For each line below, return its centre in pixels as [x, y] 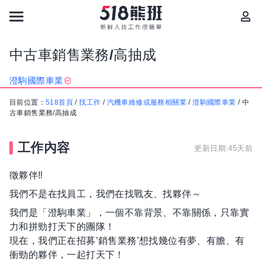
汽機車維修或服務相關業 [147, 102]
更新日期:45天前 [223, 148]
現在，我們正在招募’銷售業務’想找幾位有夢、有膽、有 [127, 241]
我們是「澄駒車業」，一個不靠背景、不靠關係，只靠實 [129, 213]
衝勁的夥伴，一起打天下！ [67, 255]
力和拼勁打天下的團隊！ [62, 227]
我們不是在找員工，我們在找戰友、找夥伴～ [105, 194]
